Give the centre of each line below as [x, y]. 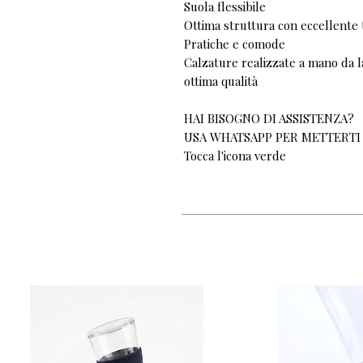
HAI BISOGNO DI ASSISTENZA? [269, 119]
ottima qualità [221, 81]
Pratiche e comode [235, 44]
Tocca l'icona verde [237, 156]
